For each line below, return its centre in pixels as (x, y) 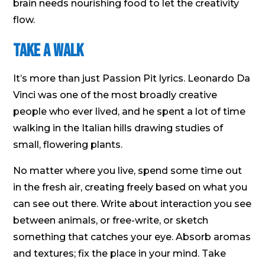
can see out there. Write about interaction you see (132, 203)
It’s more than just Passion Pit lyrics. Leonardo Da (132, 78)
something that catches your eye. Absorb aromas (132, 237)
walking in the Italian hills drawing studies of (118, 128)
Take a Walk (49, 51)
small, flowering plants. (68, 144)
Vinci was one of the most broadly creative (115, 95)
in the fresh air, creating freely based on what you (130, 187)
